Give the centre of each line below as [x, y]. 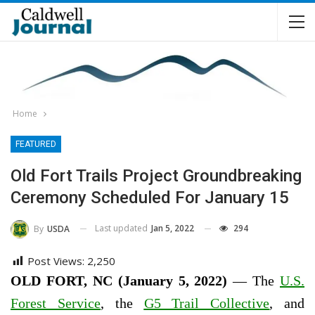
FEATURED [36, 144]
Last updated [122, 228]
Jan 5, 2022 [173, 228]
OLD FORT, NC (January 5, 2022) [119, 280]
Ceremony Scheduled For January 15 [150, 198]
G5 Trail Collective [207, 303]
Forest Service [56, 303]
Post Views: [56, 261]
